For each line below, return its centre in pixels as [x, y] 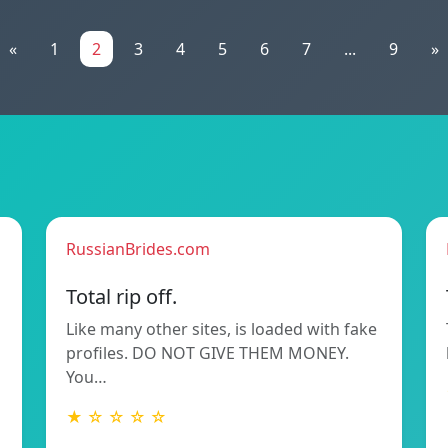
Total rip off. [121, 297]
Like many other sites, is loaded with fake [221, 329]
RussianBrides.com [138, 249]
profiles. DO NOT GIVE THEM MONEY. [207, 353]
